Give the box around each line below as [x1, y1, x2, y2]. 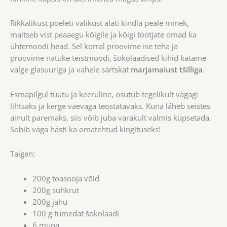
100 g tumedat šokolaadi [32, 208, 119, 218]
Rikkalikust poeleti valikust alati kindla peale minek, [10, 18, 189, 28]
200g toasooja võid [32, 173, 99, 183]
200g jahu [32, 196, 67, 207]
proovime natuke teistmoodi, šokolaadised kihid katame [10, 53, 206, 63]
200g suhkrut [32, 184, 79, 195]
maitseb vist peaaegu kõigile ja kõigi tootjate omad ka [10, 29, 197, 40]
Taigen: [10, 148, 35, 159]
